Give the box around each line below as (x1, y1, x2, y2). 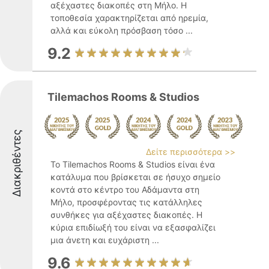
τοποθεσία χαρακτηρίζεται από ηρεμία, (50, 13, 208, 23)
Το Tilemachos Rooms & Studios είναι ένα (50, 159, 215, 169)
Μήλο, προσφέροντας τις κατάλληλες (50, 197, 202, 207)
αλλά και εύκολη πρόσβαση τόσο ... (50, 25, 193, 35)
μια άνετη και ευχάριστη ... (50, 235, 159, 245)
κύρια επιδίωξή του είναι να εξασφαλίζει (50, 222, 216, 232)
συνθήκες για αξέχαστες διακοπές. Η (50, 210, 202, 220)
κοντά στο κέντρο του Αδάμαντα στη (50, 184, 199, 195)
